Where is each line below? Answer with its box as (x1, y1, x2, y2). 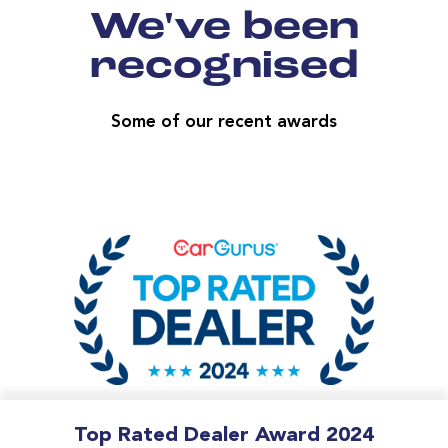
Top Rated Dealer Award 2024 (74, 424, 374, 446)
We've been (89, 8, 359, 48)
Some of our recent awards (111, 113, 337, 131)
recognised (90, 47, 358, 87)
